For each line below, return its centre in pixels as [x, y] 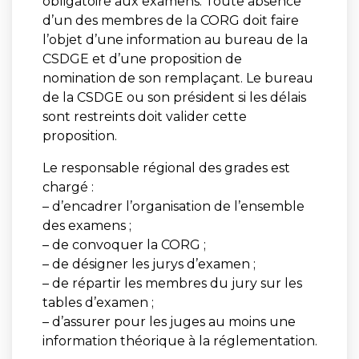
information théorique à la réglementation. [179, 341]
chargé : [68, 187]
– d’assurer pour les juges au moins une [169, 321]
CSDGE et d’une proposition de [142, 58]
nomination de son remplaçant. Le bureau [177, 78]
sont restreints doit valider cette [144, 116]
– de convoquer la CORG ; [124, 244]
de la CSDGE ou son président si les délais [174, 97]
